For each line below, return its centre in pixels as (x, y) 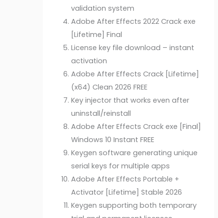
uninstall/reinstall (101, 114)
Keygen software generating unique (135, 153)
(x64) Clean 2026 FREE (109, 87)
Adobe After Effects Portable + (125, 179)
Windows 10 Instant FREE (113, 140)
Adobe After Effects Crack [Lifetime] (135, 74)
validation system (103, 9)
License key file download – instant (133, 48)
